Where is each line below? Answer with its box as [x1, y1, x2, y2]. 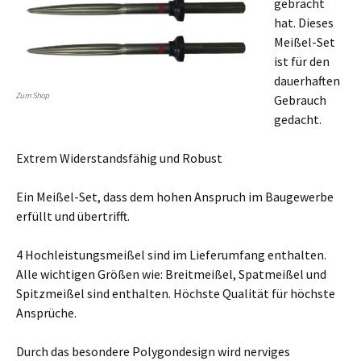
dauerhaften [274, 73, 340, 89]
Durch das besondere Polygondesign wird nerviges [16, 343, 290, 359]
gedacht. [274, 111, 322, 127]
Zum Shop [16, 90, 50, 101]
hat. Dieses [274, 15, 334, 31]
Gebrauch [274, 92, 326, 108]
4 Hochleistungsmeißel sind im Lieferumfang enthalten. [16, 247, 326, 263]
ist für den [274, 53, 330, 69]
